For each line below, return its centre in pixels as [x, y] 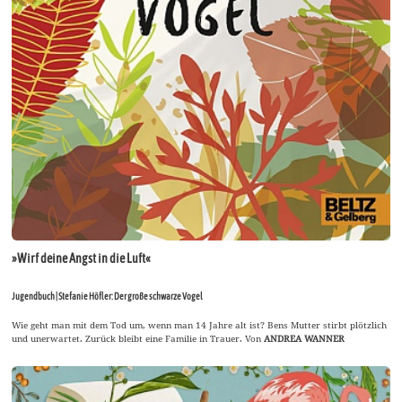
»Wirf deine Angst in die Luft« [82, 259]
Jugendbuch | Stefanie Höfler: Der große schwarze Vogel [108, 297]
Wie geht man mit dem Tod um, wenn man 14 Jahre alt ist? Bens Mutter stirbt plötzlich [200, 325]
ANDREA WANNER [305, 339]
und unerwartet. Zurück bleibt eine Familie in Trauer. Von [138, 339]
